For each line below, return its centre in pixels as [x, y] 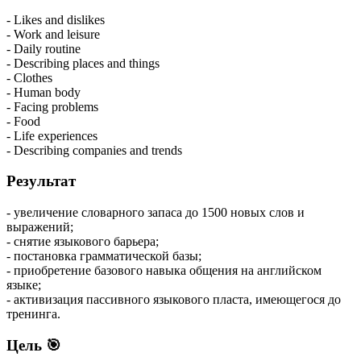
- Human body [44, 92]
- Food [23, 121]
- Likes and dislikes [56, 19]
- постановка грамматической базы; [104, 256]
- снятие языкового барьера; [83, 242]
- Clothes [29, 77]
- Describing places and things [83, 63]
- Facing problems [52, 106]
